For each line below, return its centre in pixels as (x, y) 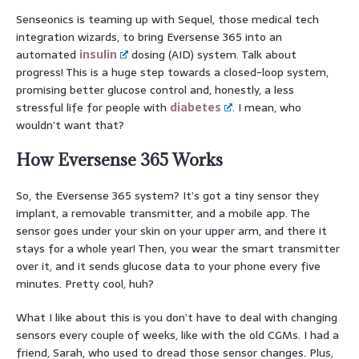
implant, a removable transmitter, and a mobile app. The (163, 213)
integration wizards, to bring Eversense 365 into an (149, 36)
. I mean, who (267, 107)
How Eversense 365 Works (119, 159)
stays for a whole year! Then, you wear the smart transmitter (178, 248)
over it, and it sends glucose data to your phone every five (168, 266)
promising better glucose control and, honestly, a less (155, 89)
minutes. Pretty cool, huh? (85, 283)
